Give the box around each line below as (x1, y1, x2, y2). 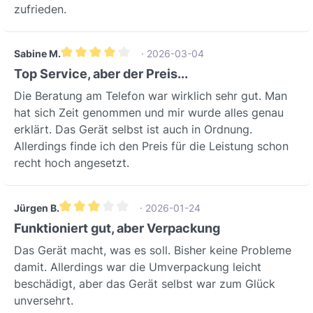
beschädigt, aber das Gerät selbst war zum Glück (14, 276, 275, 291)
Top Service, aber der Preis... (14, 66, 188, 82)
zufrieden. (14, 1, 66, 16)
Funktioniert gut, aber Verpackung (14, 220, 220, 235)
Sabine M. (14, 48, 61, 60)
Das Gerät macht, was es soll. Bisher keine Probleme (14, 242, 291, 257)
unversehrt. (14, 293, 73, 307)
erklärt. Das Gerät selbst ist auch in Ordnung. (14, 122, 252, 137)
